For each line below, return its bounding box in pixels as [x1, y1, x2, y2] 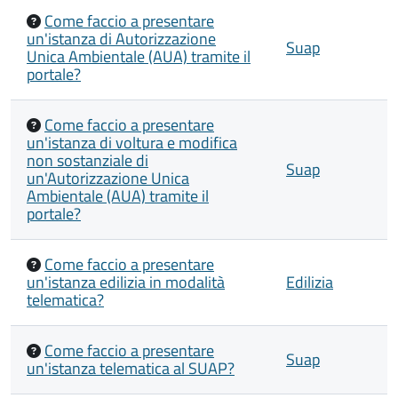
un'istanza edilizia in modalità [27, 270, 225, 294]
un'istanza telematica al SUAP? [27, 356, 235, 380]
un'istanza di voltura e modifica [27, 131, 237, 155]
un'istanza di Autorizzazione [27, 27, 216, 51]
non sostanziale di [27, 148, 148, 172]
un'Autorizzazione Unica [27, 166, 189, 190]
